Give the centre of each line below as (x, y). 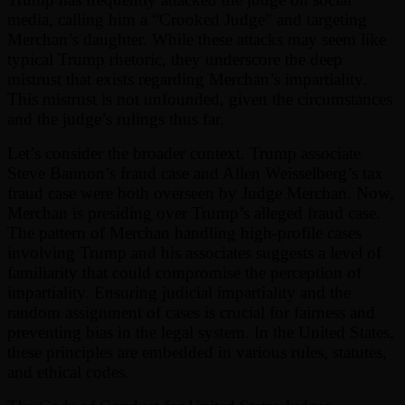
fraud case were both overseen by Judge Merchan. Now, (201, 193)
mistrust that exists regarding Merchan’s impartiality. (187, 79)
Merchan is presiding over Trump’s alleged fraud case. (194, 212)
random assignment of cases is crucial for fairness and (191, 312)
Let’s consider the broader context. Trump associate (184, 153)
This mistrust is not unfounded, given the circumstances (200, 99)
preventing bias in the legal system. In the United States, (201, 332)
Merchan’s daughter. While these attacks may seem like (197, 39)
